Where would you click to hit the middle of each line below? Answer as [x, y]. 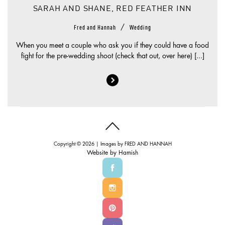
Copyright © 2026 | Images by [89, 144]
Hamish [128, 153]
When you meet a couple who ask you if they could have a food [113, 45]
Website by [103, 153]
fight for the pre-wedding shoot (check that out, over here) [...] [113, 56]
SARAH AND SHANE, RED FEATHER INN [113, 9]
